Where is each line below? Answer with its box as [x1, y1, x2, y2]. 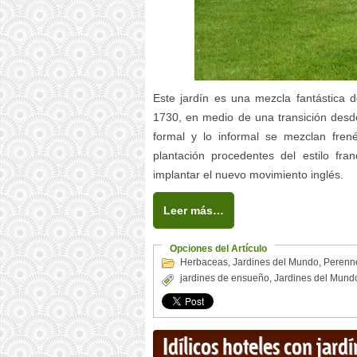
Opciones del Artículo [170, 243, 267, 255]
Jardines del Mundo [233, 257, 319, 269]
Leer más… [163, 204, 224, 218]
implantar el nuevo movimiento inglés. [153, 168, 343, 182]
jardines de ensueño [180, 273, 269, 284]
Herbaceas [180, 257, 228, 269]
